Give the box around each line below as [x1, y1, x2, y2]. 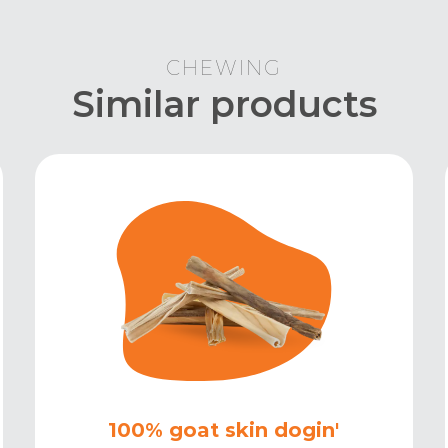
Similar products [71, 82, 377, 127]
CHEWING [166, 56, 282, 81]
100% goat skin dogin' [108, 418, 340, 443]
